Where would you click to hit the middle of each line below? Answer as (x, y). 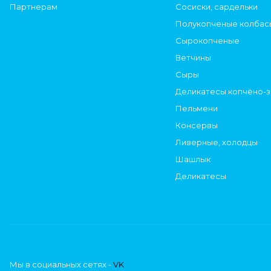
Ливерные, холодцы (217, 142)
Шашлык (193, 159)
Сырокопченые (207, 41)
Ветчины (193, 58)
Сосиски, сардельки (217, 7)
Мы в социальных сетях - (61, 265)
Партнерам (34, 7)
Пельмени (197, 109)
